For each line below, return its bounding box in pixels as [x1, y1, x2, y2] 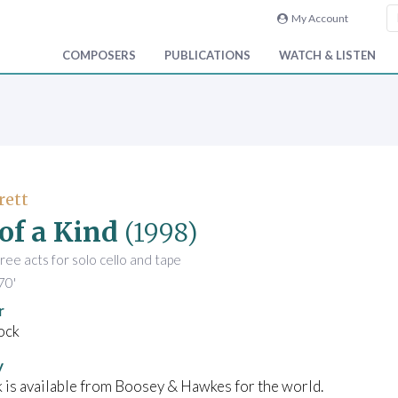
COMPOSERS [62, 48, 136, 63]
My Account [287, 12, 348, 25]
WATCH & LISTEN [279, 48, 376, 63]
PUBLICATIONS [164, 48, 251, 63]
